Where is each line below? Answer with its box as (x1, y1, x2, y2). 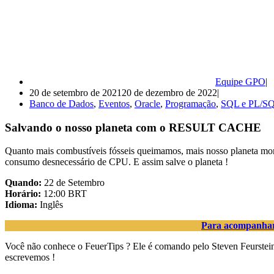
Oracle (135, 98, 160, 109)
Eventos (98, 98, 130, 109)
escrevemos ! (5, 252, 55, 263)
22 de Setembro (44, 177, 105, 188)
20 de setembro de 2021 (29, 87, 122, 98)
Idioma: (5, 199, 37, 210)
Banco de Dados (29, 98, 94, 109)
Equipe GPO (215, 76, 265, 87)
